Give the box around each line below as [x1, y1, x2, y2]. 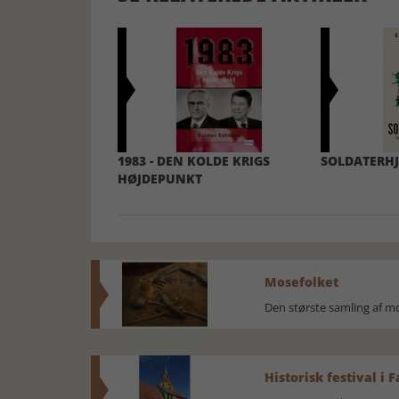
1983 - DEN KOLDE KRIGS [118, 152, 270, 169]
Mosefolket [265, 273, 338, 290]
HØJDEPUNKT [118, 170, 202, 187]
